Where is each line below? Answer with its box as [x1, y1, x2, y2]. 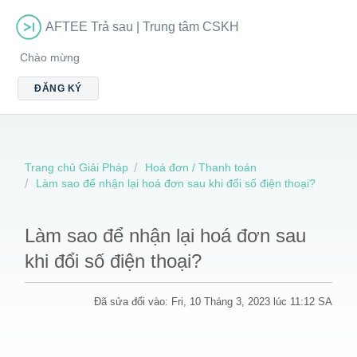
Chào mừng [20, 51, 80, 64]
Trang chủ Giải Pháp [25, 161, 128, 174]
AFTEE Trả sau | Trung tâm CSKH [45, 20, 239, 33]
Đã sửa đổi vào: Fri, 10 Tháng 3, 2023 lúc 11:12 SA [94, 296, 332, 308]
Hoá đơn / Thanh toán [145, 161, 257, 174]
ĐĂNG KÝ [34, 83, 82, 94]
